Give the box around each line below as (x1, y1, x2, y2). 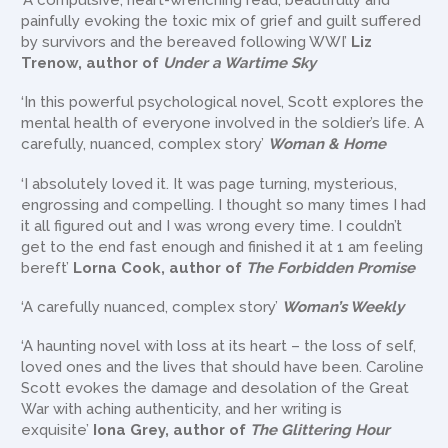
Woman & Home (268, 135, 387, 154)
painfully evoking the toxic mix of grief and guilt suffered (21, 12, 422, 31)
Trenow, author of (21, 54, 164, 73)
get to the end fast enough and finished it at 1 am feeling (21, 237, 424, 256)
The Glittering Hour (250, 420, 391, 439)
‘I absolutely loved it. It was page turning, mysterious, (21, 174, 398, 193)
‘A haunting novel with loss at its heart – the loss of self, (21, 336, 417, 355)
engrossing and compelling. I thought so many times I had (21, 195, 427, 214)
